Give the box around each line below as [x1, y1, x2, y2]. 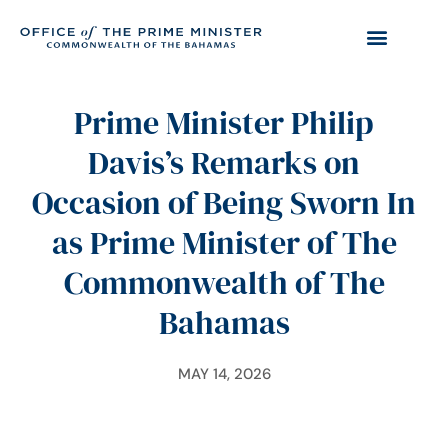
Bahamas [158, 301, 290, 345]
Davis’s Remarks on [88, 141, 360, 185]
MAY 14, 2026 [177, 364, 271, 384]
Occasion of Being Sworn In [32, 181, 416, 225]
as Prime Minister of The [51, 221, 397, 265]
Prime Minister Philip [74, 101, 374, 145]
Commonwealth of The [63, 261, 385, 305]
